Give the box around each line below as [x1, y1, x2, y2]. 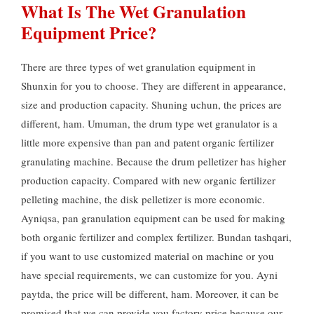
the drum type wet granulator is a [133, 116, 278, 131]
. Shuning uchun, [146, 97, 224, 112]
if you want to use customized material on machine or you [21, 249, 274, 264]
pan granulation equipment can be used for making [62, 211, 285, 226]
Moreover [196, 287, 236, 301]
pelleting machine [21, 192, 99, 207]
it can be [242, 287, 279, 301]
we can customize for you [139, 268, 251, 282]
